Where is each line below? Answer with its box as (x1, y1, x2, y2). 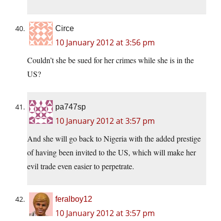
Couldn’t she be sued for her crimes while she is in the (27, 55, 194, 66)
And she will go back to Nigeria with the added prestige (27, 133, 201, 144)
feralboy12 (55, 195, 92, 204)
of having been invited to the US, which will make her (27, 147, 196, 158)
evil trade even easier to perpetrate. (27, 161, 134, 172)
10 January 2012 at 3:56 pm (55, 37, 155, 48)
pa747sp (55, 103, 86, 111)
